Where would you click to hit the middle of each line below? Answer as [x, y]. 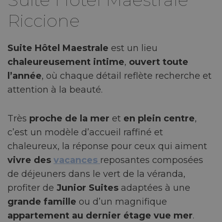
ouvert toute [159, 62]
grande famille [42, 201]
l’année [25, 76]
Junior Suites [87, 188]
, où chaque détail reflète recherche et [127, 76]
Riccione [44, 20]
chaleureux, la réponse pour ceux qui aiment [107, 146]
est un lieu [133, 48]
